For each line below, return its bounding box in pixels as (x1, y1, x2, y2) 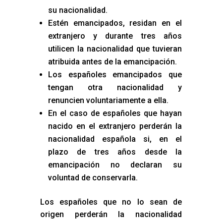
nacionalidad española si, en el (48, 134, 182, 144)
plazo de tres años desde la (48, 147, 182, 157)
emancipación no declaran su (48, 160, 182, 170)
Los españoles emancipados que (48, 70, 182, 80)
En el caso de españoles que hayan (48, 109, 182, 118)
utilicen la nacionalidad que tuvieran (48, 44, 182, 54)
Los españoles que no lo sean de (40, 197, 182, 207)
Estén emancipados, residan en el (48, 18, 182, 28)
